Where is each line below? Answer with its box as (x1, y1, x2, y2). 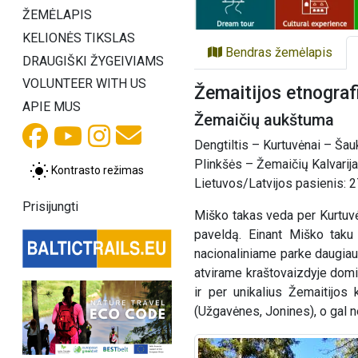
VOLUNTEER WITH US (22, 76, 146, 92)
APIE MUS (22, 99, 81, 115)
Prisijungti (22, 199, 78, 215)
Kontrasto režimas (51, 163, 144, 177)
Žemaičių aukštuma (194, 109, 335, 129)
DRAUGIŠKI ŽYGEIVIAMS (22, 53, 164, 69)
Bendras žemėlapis (222, 44, 333, 60)
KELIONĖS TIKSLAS (22, 30, 135, 46)
